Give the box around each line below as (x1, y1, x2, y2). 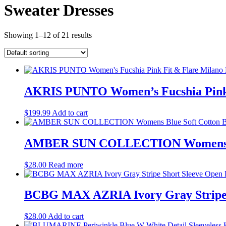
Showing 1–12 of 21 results (4, 30, 92, 39)
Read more (48, 160, 83, 169)
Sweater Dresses (4, 1, 114, 20)
